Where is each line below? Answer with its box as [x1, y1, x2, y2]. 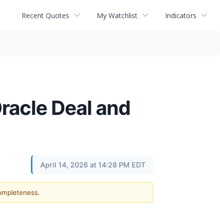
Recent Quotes [22, 10, 69, 20]
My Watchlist [97, 10, 137, 20]
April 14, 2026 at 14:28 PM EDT [40, 161, 145, 169]
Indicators [165, 10, 196, 20]
